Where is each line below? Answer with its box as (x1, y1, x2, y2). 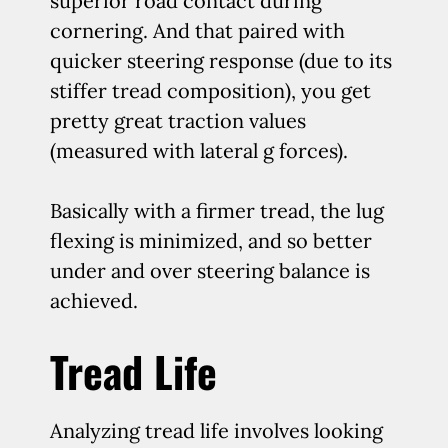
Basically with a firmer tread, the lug (50, 198, 384, 223)
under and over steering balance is (50, 258, 370, 283)
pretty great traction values (50, 108, 306, 133)
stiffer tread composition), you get (50, 78, 371, 103)
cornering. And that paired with (50, 18, 345, 43)
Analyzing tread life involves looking (50, 418, 383, 443)
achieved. (50, 288, 138, 313)
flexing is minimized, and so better (50, 228, 372, 253)
